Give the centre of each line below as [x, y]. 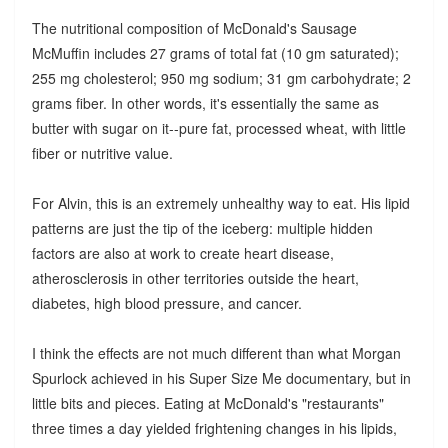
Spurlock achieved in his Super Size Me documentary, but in [221, 377]
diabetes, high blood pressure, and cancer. [166, 302]
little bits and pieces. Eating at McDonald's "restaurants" [207, 402]
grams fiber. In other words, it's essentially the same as [205, 102]
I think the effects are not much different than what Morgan [216, 352]
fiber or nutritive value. [102, 152]
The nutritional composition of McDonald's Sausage [194, 27]
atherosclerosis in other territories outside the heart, [195, 277]
